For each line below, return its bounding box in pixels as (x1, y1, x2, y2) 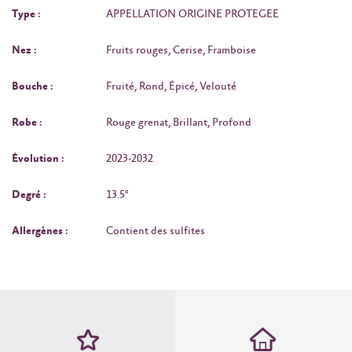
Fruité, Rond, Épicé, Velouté (106, 80, 236, 93)
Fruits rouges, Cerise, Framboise (106, 44, 256, 57)
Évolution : (12, 152, 64, 166)
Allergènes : (12, 225, 68, 238)
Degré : (12, 189, 46, 202)
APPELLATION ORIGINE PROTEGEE (106, 8, 279, 21)
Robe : (12, 116, 42, 130)
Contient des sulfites (106, 225, 205, 238)
